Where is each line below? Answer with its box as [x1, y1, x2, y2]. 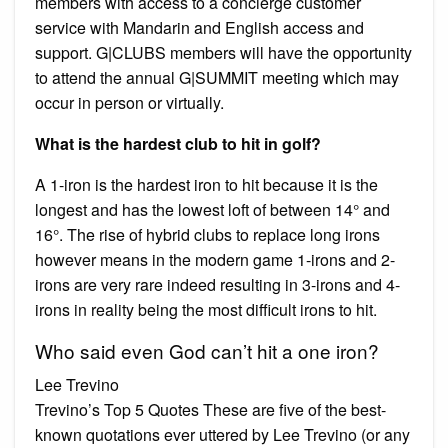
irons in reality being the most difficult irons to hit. [35, 297, 377, 321]
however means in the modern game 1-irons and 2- [35, 247, 395, 271]
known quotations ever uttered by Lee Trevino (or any [35, 422, 410, 446]
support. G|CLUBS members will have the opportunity [35, 40, 412, 64]
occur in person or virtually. [35, 90, 224, 114]
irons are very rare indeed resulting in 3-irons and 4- [35, 272, 400, 296]
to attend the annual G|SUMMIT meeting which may [35, 65, 399, 89]
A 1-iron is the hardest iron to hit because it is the [35, 172, 378, 196]
